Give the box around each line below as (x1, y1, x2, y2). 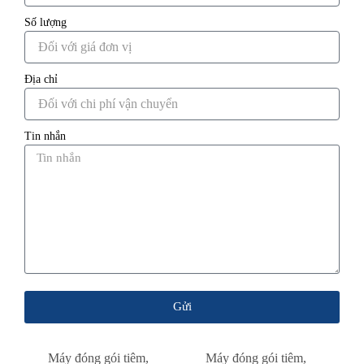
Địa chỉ (24, 72, 58, 85)
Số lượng (24, 15, 67, 28)
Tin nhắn (24, 129, 66, 142)
